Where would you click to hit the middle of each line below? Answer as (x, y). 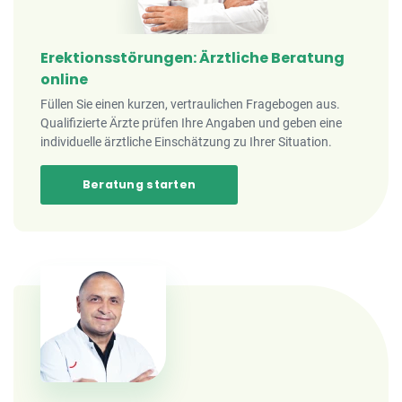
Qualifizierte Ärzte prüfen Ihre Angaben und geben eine (191, 123)
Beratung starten (139, 184)
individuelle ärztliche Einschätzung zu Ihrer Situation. (186, 142)
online (64, 79)
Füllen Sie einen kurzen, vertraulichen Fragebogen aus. (190, 104)
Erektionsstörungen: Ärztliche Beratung (192, 58)
